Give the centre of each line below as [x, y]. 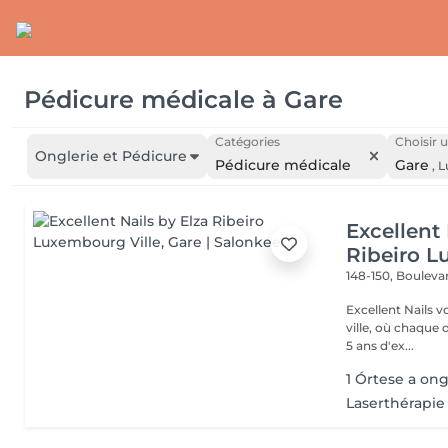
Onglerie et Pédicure [111, 156]
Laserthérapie [396, 403]
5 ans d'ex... [380, 345]
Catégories [247, 141]
